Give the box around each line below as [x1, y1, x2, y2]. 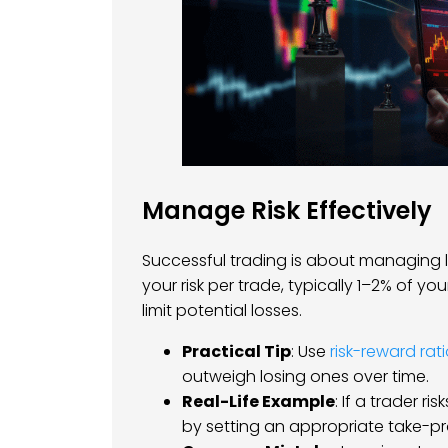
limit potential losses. [142, 298, 302, 322]
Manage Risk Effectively [142, 194, 432, 227]
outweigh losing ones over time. [182, 364, 429, 388]
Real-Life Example [182, 389, 335, 413]
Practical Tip [182, 339, 291, 363]
